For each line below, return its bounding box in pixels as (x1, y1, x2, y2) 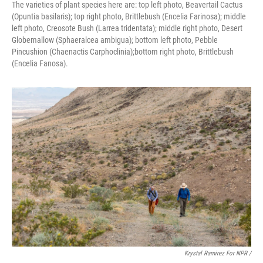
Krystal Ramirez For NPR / (184, 249, 251, 258)
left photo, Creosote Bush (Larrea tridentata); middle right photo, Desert (12, 23, 242, 33)
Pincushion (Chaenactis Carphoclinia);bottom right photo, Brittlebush (12, 47, 234, 57)
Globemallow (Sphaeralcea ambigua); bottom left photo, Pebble (12, 35, 218, 45)
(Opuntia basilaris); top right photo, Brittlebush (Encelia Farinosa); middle (12, 12, 246, 22)
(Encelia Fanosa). (12, 59, 68, 69)
